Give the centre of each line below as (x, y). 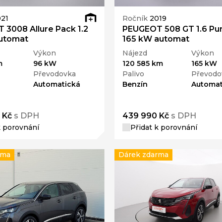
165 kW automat (156, 39)
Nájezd (135, 53)
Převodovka (55, 74)
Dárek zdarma (143, 155)
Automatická (57, 84)
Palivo (133, 74)
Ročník (136, 18)
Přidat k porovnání (164, 128)
